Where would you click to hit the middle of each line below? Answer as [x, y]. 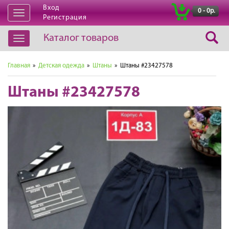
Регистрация [65, 18]
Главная [19, 66]
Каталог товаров [81, 38]
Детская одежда [61, 66]
